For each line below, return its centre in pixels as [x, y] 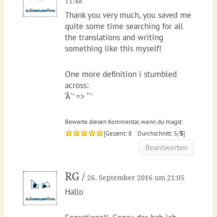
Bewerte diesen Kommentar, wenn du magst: [124, 122]
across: [77, 85]
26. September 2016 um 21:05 [136, 178]
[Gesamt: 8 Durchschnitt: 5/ [141, 133]
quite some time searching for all [124, 26]
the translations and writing [114, 37]
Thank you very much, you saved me [128, 15]
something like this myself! [113, 48]
